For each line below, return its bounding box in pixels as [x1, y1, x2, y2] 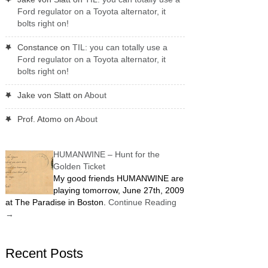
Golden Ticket [53, 161, 105, 171]
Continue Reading [108, 197, 176, 207]
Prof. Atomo [17, 114, 62, 124]
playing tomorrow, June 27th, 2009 [53, 185, 184, 195]
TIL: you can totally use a [72, 42, 167, 52]
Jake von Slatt [17, 90, 71, 100]
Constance [17, 42, 58, 52]
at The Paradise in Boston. [5, 197, 108, 207]
